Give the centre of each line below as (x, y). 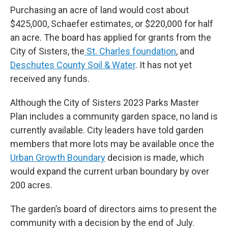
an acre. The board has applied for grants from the (111, 37)
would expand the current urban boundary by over (110, 171)
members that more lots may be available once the (112, 144)
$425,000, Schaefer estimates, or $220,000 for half (112, 24)
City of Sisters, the (47, 51)
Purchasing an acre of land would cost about (99, 10)
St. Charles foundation (130, 51)
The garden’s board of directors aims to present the (113, 209)
